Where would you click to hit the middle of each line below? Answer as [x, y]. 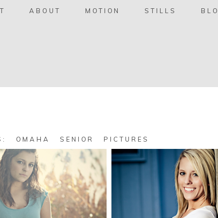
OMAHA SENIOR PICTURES [82, 139]
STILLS [161, 11]
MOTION [103, 11]
